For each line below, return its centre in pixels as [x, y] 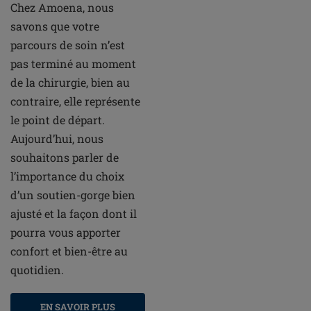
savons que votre [55, 26]
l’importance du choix [67, 176]
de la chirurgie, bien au [70, 83]
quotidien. [37, 270]
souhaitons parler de [65, 158]
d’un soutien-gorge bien [73, 195]
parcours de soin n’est [68, 45]
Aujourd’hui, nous [57, 139]
